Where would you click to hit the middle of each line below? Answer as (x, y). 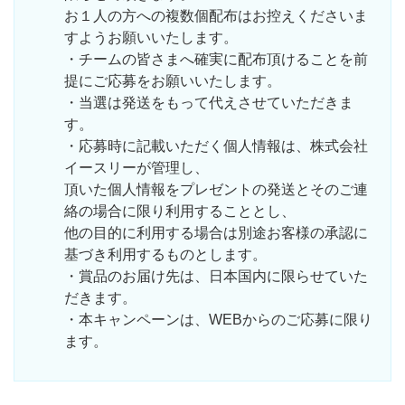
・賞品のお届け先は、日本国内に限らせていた (216, 276)
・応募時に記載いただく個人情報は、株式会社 (216, 146)
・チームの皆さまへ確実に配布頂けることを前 (216, 59)
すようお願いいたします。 (151, 38)
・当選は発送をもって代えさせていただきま (209, 103)
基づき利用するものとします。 (165, 254)
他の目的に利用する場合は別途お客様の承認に (216, 233)
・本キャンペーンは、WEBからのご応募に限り (218, 320)
